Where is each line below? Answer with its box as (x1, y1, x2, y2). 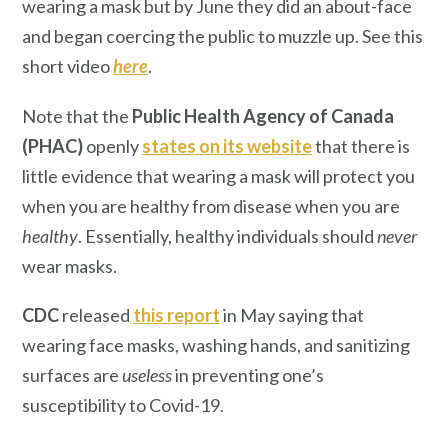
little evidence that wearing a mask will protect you (22, 164, 415, 187)
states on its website (142, 134, 312, 157)
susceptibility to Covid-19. (22, 394, 224, 417)
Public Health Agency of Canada (132, 104, 394, 127)
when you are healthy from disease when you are (22, 194, 400, 217)
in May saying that (220, 304, 364, 327)
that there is (312, 134, 410, 157)
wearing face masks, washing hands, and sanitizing (22, 334, 410, 357)
